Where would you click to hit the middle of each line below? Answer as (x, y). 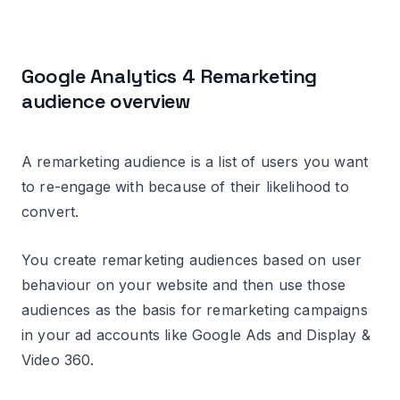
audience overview (106, 100)
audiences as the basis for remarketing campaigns (195, 309)
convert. (50, 211)
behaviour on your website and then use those (184, 284)
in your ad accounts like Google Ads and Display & (196, 334)
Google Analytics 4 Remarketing (169, 75)
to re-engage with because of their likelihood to (185, 186)
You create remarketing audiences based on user (192, 259)
